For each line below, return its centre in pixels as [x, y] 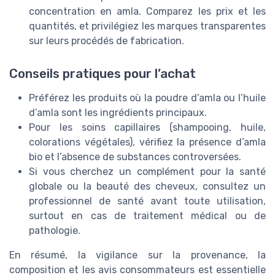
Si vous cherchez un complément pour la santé [147, 172]
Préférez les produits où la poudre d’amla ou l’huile [147, 98]
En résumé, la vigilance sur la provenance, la [137, 255]
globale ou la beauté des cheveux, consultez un [147, 187]
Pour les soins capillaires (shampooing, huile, [147, 128]
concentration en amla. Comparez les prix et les [147, 12]
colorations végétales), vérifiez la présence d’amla [147, 142]
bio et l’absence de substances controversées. [135, 157]
